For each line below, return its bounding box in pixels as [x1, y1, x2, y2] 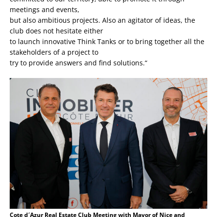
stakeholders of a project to [10, 47, 98, 57]
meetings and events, [10, 5, 79, 15]
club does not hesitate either [10, 26, 103, 36]
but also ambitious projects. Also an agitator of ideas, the [10, 15, 195, 25]
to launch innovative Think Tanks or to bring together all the [10, 37, 204, 46]
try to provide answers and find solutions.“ [10, 58, 147, 68]
